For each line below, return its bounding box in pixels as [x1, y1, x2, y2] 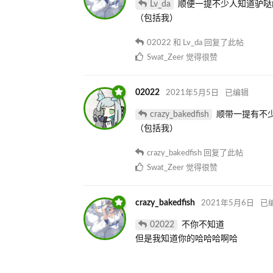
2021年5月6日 [201, 199, 254, 207]
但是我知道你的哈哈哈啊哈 [135, 234, 238, 243]
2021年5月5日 [166, 88, 219, 97]
